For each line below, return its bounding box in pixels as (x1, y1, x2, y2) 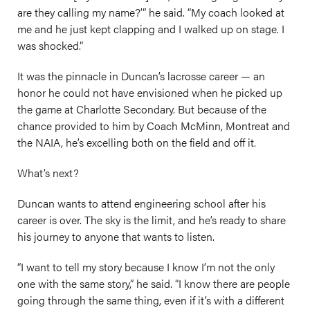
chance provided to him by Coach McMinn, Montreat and (17, 118, 290, 134)
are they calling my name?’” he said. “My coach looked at (17, 4, 284, 20)
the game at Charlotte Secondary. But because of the (17, 101, 266, 117)
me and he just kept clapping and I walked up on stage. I (17, 21, 284, 37)
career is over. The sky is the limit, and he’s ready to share (17, 212, 286, 228)
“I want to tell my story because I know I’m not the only (17, 259, 275, 275)
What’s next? (17, 165, 79, 181)
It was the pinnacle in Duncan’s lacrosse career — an (17, 68, 265, 84)
